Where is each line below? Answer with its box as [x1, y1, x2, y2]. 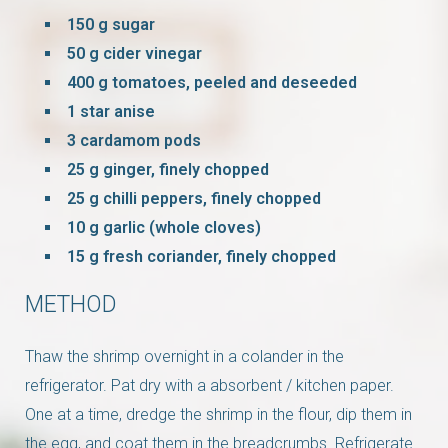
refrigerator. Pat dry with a [25, 375, 210, 395]
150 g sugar [67, 14, 155, 34]
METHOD [25, 290, 117, 318]
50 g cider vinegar [67, 43, 202, 63]
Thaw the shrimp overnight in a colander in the [25, 346, 344, 366]
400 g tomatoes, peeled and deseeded [67, 72, 357, 92]
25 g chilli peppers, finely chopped [67, 188, 321, 208]
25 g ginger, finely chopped [67, 159, 269, 179]
